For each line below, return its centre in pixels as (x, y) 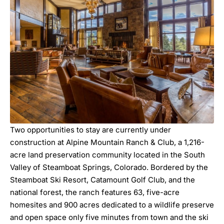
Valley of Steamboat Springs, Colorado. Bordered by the (109, 167)
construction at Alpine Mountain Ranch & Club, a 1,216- (107, 142)
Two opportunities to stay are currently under (90, 130)
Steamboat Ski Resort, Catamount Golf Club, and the (102, 180)
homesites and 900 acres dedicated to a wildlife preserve (112, 205)
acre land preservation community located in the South (107, 155)
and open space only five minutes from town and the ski (109, 217)
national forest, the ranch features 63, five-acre (95, 192)
